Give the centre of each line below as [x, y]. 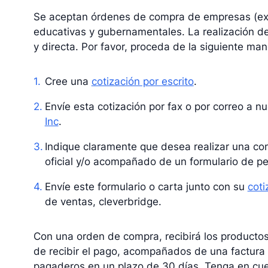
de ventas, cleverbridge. [103, 201]
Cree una [68, 82]
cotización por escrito [142, 82]
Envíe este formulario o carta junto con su [146, 186]
